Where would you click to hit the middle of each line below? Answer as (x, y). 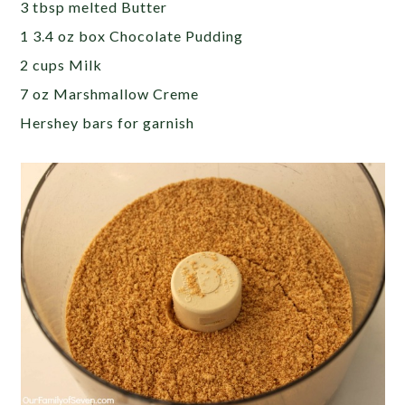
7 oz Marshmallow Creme (110, 94)
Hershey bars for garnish (108, 123)
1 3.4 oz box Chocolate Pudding (132, 36)
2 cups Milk (61, 65)
